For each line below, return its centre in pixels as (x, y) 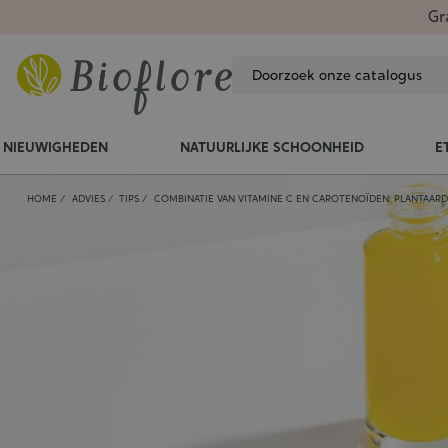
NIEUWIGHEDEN (55, 147)
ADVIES (88, 198)
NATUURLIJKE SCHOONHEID (271, 147)
